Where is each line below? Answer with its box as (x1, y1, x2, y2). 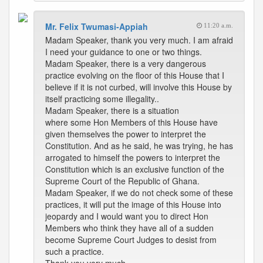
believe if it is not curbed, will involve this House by (45, 81, 232, 93)
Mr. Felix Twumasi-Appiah (45, 21, 148, 32)
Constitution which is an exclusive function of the (45, 163, 224, 175)
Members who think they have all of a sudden (45, 222, 214, 234)
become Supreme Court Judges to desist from (45, 234, 217, 245)
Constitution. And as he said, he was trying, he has (45, 140, 233, 151)
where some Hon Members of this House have (45, 116, 218, 128)
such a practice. (45, 245, 104, 257)
